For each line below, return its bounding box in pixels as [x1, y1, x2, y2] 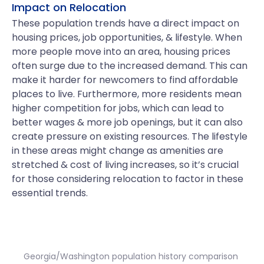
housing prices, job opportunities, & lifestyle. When [12, 31, 242, 44]
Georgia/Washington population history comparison [24, 250, 238, 262]
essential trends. [12, 186, 88, 200]
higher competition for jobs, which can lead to [12, 101, 224, 115]
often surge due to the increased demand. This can [12, 59, 247, 72]
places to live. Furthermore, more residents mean [12, 87, 242, 101]
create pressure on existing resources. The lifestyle [12, 130, 247, 143]
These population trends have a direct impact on [12, 16, 239, 30]
